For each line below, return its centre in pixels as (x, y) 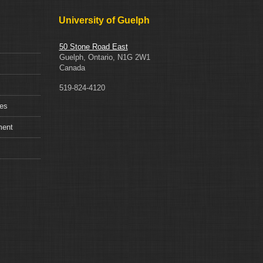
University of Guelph (104, 21)
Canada (72, 68)
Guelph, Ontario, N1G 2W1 (104, 58)
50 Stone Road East (93, 47)
